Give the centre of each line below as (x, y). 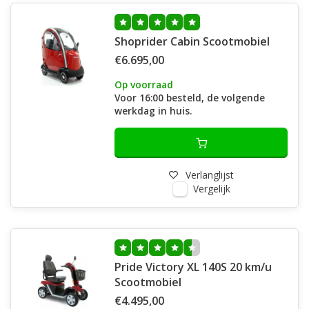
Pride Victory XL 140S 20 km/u (193, 267)
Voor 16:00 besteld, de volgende (190, 98)
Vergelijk (211, 189)
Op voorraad (144, 84)
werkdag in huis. (153, 111)
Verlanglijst (209, 175)
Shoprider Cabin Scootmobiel (192, 41)
